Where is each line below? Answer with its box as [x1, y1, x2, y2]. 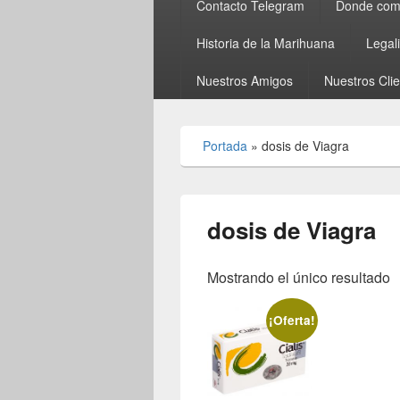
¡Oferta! [268, 312, 315, 329]
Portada [203, 137, 247, 155]
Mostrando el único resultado [207, 267, 390, 288]
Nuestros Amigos [196, 71, 293, 90]
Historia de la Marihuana [196, 34, 335, 53]
